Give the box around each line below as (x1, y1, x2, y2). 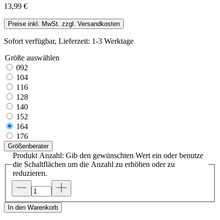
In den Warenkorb (8, 204, 58, 212)
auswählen (25, 53, 59, 62)
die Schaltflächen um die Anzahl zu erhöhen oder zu (13, 160, 175, 168)
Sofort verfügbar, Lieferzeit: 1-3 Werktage (4, 36, 134, 45)
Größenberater (8, 142, 49, 150)
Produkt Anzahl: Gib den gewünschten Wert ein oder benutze (13, 151, 203, 160)
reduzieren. (13, 168, 47, 177)
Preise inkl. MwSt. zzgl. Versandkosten (8, 20, 120, 27)
